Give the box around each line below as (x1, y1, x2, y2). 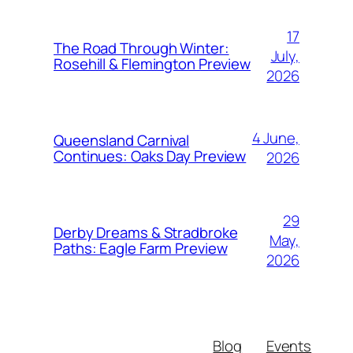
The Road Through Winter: (54, 38, 229, 59)
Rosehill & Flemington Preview (54, 54, 251, 75)
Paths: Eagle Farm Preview (54, 238, 228, 259)
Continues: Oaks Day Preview (54, 146, 247, 167)
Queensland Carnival (54, 130, 190, 151)
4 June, (251, 128, 299, 149)
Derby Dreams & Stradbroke (54, 222, 238, 243)
